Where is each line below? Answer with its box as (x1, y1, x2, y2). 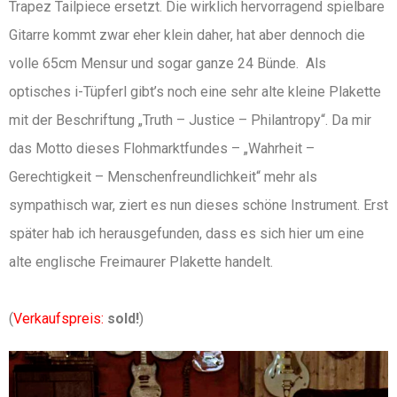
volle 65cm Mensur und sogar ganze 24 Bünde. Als (9, 55, 326, 73)
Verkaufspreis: (13, 310, 104, 328)
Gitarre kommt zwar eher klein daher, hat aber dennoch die (9, 27, 365, 44)
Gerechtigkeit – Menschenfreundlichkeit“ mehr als (9, 168, 317, 186)
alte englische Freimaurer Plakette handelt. (9, 253, 273, 271)
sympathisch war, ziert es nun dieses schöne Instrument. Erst (9, 197, 388, 214)
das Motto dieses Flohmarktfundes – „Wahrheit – (9, 140, 315, 158)
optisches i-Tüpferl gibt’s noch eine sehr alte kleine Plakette (9, 83, 381, 101)
